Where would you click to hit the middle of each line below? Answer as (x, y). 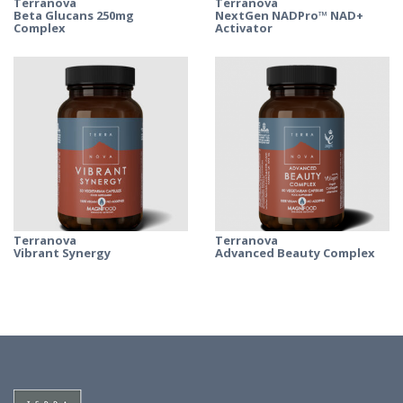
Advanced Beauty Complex (295, 253)
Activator (244, 28)
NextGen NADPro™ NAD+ (289, 16)
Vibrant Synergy (62, 253)
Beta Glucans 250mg (74, 16)
